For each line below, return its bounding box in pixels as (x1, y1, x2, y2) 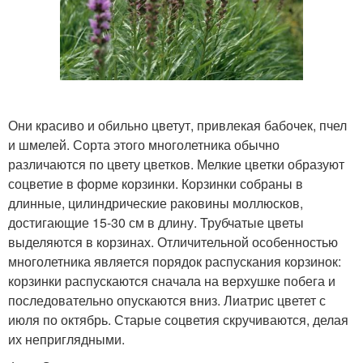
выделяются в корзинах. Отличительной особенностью (8, 233, 338, 252)
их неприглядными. (8, 330, 125, 349)
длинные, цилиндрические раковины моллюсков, (8, 194, 303, 213)
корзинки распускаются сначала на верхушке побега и (8, 271, 335, 291)
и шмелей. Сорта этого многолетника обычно (8, 135, 280, 155)
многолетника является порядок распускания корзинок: (8, 252, 341, 271)
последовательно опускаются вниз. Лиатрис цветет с (8, 291, 326, 310)
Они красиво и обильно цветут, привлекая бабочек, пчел (8, 116, 347, 135)
